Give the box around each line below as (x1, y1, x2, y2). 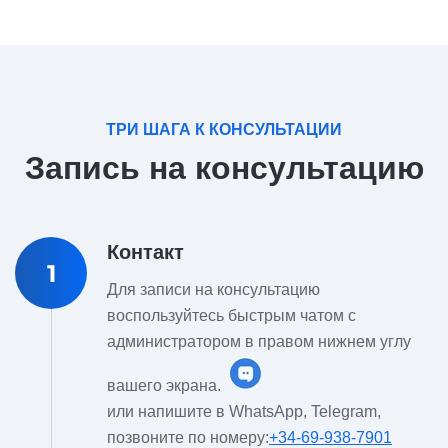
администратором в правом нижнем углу (107, 333, 411, 350)
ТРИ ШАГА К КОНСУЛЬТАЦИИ (106, 121, 342, 138)
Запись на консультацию (24, 150, 424, 186)
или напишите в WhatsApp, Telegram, (107, 403, 381, 420)
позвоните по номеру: (107, 429, 269, 446)
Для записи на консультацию (107, 281, 320, 298)
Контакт (107, 241, 184, 263)
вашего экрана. (107, 377, 225, 394)
